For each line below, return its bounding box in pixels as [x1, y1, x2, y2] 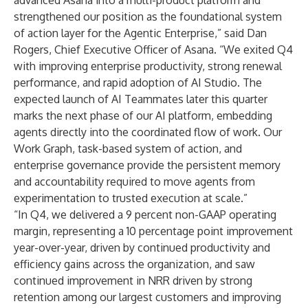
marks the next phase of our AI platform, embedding [14, 109, 272, 122]
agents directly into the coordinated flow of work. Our [14, 125, 282, 139]
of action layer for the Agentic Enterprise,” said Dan [14, 26, 267, 40]
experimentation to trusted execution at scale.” [14, 191, 247, 205]
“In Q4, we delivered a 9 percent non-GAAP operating [14, 208, 276, 221]
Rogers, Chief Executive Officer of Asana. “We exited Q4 [14, 43, 293, 56]
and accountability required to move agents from [14, 175, 255, 188]
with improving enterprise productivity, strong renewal [14, 59, 282, 73]
